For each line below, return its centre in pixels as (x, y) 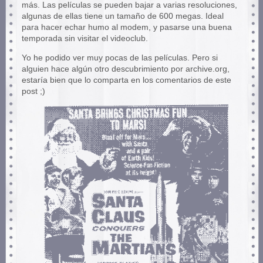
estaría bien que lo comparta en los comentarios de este (126, 80)
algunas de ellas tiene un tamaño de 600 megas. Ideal (122, 16)
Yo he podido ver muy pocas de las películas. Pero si (119, 58)
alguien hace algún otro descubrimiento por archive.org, (125, 69)
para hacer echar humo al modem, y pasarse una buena (127, 28)
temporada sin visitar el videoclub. (85, 39)
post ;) (33, 91)
